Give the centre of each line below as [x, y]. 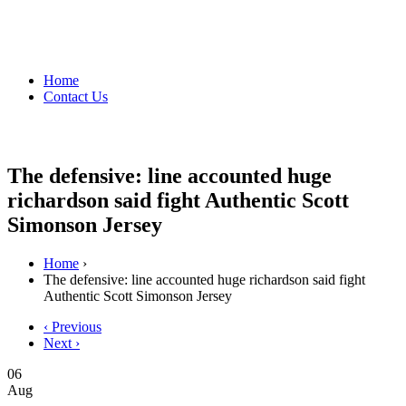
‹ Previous [72, 326]
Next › [62, 343]
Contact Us [76, 96]
